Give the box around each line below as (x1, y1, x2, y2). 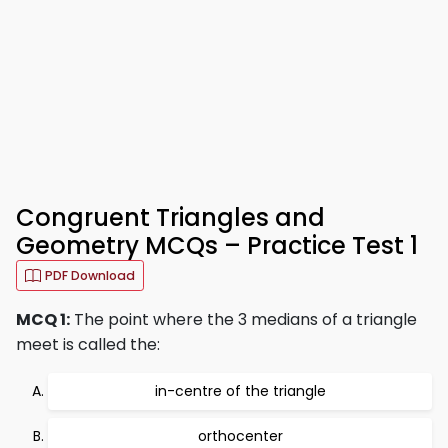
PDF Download (45, 267, 135, 284)
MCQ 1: (16, 308, 70, 331)
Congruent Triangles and (16, 201, 325, 234)
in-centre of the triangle (154, 381, 326, 401)
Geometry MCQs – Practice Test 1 (16, 229, 418, 262)
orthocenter (197, 426, 283, 446)
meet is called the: (16, 333, 160, 356)
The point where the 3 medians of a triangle (70, 308, 417, 331)
